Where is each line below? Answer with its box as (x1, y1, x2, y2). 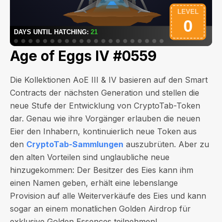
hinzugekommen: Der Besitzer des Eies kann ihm (10, 165, 193, 175)
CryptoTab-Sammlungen (26, 139, 123, 149)
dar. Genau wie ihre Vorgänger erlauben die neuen (10, 113, 200, 123)
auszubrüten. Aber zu (123, 139, 209, 149)
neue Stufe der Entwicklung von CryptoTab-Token (10, 101, 200, 111)
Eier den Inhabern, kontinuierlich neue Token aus (10, 126, 197, 136)
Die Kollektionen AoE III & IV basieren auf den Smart (10, 75, 208, 85)
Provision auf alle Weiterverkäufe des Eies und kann (10, 191, 206, 201)
